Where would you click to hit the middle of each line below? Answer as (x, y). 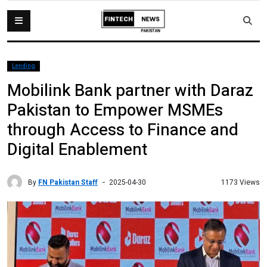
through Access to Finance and (123, 130)
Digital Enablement (77, 150)
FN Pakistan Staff (68, 182)
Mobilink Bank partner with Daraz (130, 91)
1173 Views (240, 182)
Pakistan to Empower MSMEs (115, 111)
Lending (24, 66)
